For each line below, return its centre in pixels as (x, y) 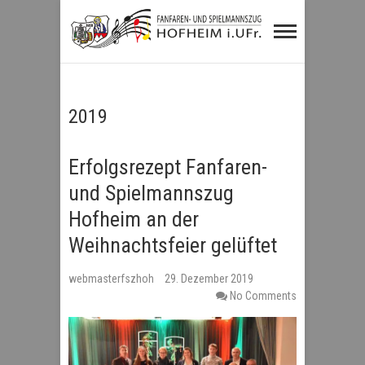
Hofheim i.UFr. (147, 90)
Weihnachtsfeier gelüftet (173, 245)
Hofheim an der (134, 219)
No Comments (263, 296)
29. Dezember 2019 (209, 279)
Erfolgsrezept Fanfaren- (168, 167)
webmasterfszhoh (112, 279)
